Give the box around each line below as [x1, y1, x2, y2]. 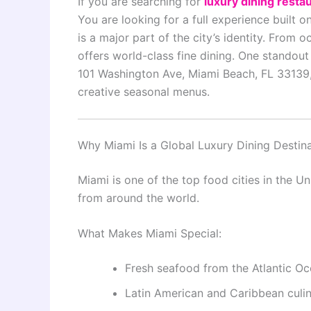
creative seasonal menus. [78, 85, 210, 99]
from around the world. [78, 190, 199, 205]
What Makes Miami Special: [78, 226, 221, 241]
